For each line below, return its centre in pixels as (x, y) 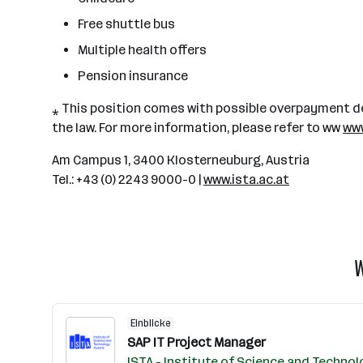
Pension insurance (133, 76)
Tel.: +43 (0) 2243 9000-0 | (128, 179)
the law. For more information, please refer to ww (197, 128)
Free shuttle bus (126, 24)
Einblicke (150, 323)
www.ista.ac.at (246, 179)
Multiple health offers (142, 50)
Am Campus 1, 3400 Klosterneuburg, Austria (181, 160)
